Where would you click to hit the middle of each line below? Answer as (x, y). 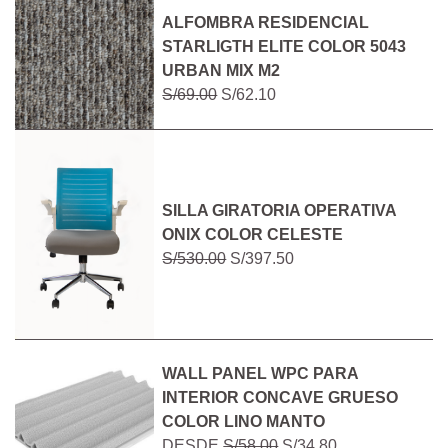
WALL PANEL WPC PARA (260, 374)
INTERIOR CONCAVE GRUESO (280, 398)
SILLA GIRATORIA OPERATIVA (279, 210)
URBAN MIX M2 (221, 71)
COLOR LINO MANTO (244, 422)
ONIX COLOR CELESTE (253, 234)
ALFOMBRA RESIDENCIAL (266, 23)
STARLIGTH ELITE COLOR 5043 (284, 47)
